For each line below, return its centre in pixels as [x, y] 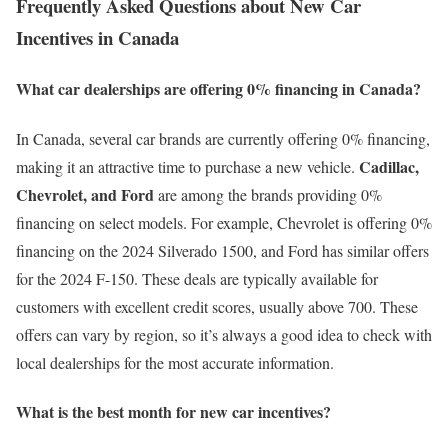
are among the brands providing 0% [268, 194]
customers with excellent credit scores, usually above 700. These [217, 306]
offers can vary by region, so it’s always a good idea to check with [224, 334]
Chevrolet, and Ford [85, 194]
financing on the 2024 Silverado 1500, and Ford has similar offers [222, 250]
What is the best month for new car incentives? [173, 411]
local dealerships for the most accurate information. [175, 362]
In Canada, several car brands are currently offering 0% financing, [223, 138]
